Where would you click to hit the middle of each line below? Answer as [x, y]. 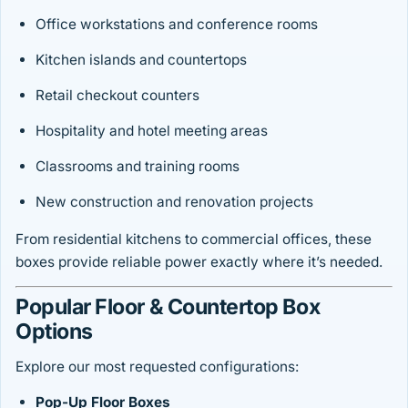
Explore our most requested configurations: [157, 367]
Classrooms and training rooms [138, 167]
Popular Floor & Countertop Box [168, 307]
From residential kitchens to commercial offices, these [194, 240]
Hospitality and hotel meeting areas [152, 131]
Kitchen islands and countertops [141, 60]
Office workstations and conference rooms [177, 25]
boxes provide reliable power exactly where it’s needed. [199, 262]
